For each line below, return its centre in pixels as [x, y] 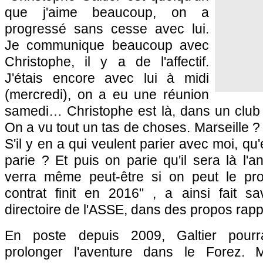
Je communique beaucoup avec [107, 45]
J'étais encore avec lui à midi [107, 78]
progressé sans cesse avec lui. [107, 29]
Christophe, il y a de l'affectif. [107, 62]
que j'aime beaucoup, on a [107, 12]
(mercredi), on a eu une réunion [107, 95]
